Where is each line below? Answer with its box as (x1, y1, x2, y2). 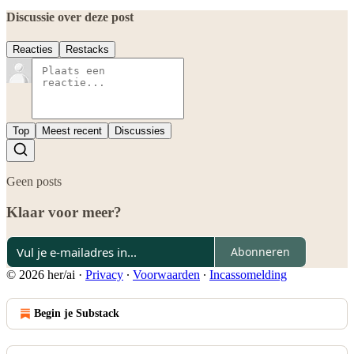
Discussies (115, 125, 165, 137)
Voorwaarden (133, 267, 200, 281)
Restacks (66, 43, 109, 56)
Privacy (85, 267, 123, 281)
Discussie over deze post (6, 10, 134, 24)
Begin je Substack (34, 307, 119, 319)
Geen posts (6, 175, 62, 189)
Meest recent (42, 125, 102, 137)
